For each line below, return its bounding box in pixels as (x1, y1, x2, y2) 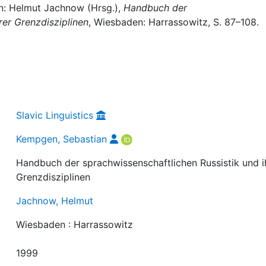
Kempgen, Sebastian (16, 132, 107, 145)
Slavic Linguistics (16, 109, 94, 121)
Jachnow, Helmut (16, 194, 94, 207)
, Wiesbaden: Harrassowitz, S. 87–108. (88, 16, 259, 28)
